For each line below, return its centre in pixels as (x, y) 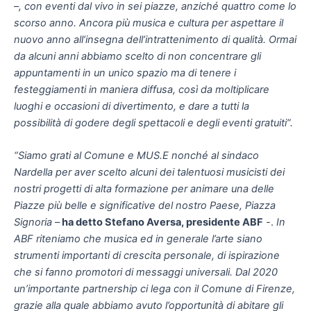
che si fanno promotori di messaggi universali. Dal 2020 (146, 272)
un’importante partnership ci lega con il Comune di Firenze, (154, 289)
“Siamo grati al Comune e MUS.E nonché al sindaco (136, 156)
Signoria (33, 222)
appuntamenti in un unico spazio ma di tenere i (125, 73)
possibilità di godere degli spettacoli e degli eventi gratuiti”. (153, 123)
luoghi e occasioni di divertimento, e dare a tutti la (132, 106)
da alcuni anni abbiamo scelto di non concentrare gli (137, 56)
